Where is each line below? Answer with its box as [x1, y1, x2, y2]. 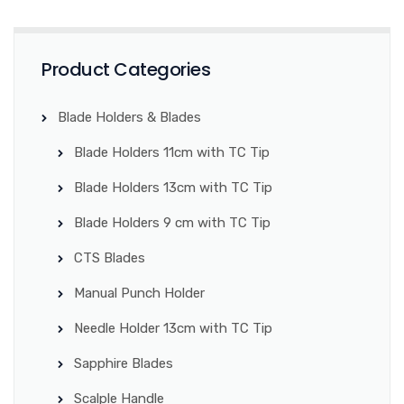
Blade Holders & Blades [58, 108, 201, 125]
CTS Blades [74, 249, 145, 266]
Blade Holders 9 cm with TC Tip [74, 214, 271, 231]
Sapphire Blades [74, 354, 173, 372]
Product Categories [41, 56, 210, 82]
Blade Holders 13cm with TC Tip [74, 179, 272, 196]
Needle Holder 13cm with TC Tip [74, 319, 272, 336]
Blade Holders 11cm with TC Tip [74, 143, 270, 161]
